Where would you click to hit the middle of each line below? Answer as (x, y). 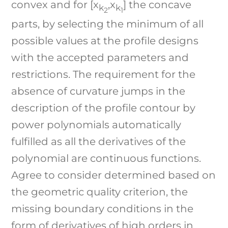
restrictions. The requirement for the (104, 75)
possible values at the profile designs (105, 41)
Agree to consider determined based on (114, 175)
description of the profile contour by (104, 108)
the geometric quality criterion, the (100, 192)
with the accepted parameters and (100, 58)
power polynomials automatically (96, 125)
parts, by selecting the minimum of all (108, 24)
